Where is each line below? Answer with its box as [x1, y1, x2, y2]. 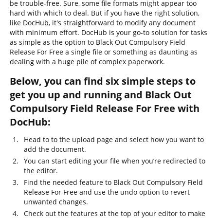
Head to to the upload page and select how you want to [24, 135, 204, 144]
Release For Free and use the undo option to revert [24, 187, 190, 197]
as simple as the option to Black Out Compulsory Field [10, 37, 185, 47]
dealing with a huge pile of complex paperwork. [10, 57, 165, 66]
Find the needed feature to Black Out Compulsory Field [24, 178, 203, 187]
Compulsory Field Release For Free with [10, 102, 200, 115]
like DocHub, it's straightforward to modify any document [10, 18, 196, 27]
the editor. [24, 166, 58, 175]
